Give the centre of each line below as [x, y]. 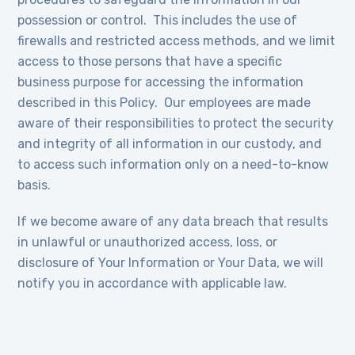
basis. [34, 185]
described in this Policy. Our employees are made [164, 103]
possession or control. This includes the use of [158, 20]
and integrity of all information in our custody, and [170, 144]
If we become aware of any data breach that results [173, 221]
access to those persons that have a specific [150, 61]
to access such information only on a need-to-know [174, 164]
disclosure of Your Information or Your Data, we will [171, 263]
